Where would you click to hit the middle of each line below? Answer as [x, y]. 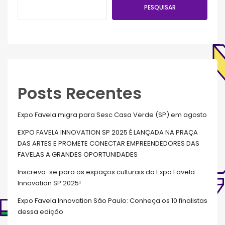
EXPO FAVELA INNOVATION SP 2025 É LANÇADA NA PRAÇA [108, 132]
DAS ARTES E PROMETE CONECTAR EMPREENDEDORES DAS [108, 143]
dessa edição [40, 211]
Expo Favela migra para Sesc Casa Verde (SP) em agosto [112, 115]
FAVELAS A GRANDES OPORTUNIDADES [78, 154]
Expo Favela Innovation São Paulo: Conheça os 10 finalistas [113, 200]
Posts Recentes [80, 93]
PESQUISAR [160, 7]
